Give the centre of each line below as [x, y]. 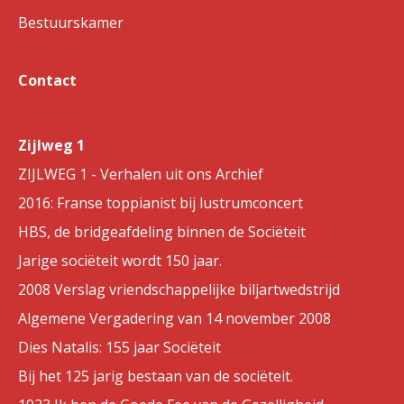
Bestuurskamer [71, 23]
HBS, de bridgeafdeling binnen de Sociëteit [162, 232]
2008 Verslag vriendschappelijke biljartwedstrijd [179, 289]
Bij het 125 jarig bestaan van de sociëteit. [156, 376]
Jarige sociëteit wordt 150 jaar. [120, 261]
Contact [47, 80]
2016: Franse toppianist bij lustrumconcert [161, 203]
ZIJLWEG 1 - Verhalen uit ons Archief [141, 174]
